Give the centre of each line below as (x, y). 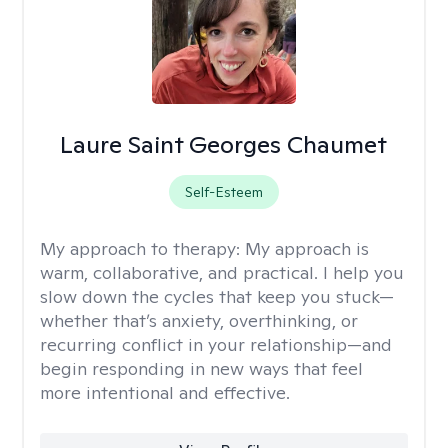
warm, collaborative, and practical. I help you (222, 272)
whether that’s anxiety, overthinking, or (199, 320)
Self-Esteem (223, 192)
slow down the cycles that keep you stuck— (217, 296)
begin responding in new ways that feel (201, 368)
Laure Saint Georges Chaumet (224, 144)
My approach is (307, 248)
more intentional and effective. (165, 392)
